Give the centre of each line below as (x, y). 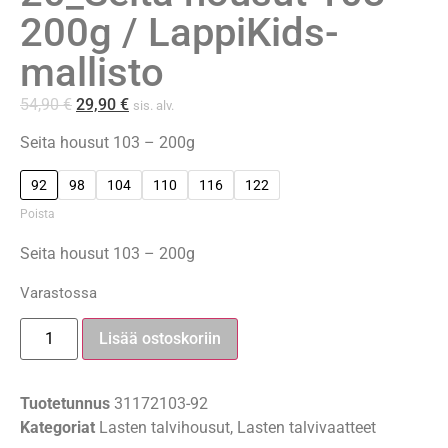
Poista (37, 213)
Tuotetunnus (67, 404)
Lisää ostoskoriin (160, 339)
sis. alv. (153, 105)
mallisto (92, 72)
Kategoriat (57, 428)
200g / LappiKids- (179, 32)
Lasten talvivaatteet (306, 428)
